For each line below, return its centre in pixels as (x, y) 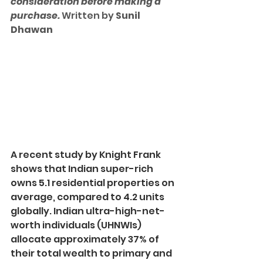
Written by (89, 16)
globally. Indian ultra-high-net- (88, 211)
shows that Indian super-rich (83, 169)
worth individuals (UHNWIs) (77, 225)
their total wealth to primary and (92, 254)
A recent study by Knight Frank (87, 155)
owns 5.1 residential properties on (93, 183)
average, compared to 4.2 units (88, 197)
